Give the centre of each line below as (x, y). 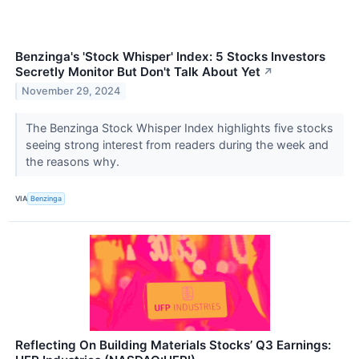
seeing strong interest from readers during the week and (177, 144)
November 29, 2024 (71, 91)
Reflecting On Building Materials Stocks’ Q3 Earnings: (173, 345)
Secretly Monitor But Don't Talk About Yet (138, 71)
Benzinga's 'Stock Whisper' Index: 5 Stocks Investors (170, 56)
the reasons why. (74, 161)
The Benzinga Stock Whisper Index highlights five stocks (179, 127)
